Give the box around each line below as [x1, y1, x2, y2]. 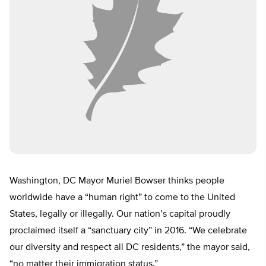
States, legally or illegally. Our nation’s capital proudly [9, 210, 230, 220]
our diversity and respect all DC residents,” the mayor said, [9, 243, 250, 253]
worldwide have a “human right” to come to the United [9, 193, 235, 203]
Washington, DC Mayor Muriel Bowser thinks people [9, 176, 224, 186]
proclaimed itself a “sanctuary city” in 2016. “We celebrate [9, 226, 247, 236]
